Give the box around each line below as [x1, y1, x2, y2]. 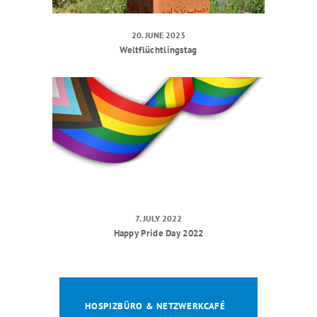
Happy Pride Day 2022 [113, 227, 204, 239]
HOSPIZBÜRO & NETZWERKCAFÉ [85, 300, 226, 313]
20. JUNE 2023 [132, 29, 185, 40]
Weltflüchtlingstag [120, 43, 197, 56]
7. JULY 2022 [135, 213, 182, 224]
